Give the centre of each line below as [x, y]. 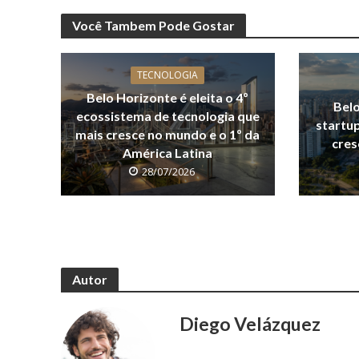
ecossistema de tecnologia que [167, 115]
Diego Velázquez [250, 324]
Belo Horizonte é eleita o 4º [168, 97]
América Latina [168, 152]
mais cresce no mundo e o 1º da [168, 134]
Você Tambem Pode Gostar [153, 25]
